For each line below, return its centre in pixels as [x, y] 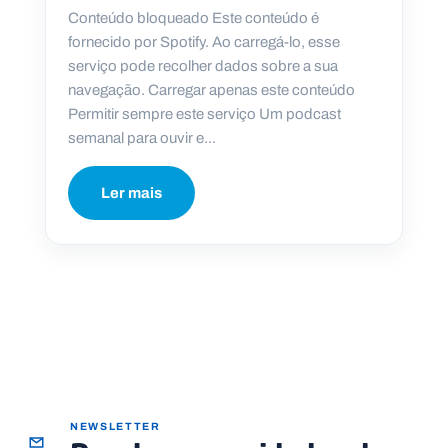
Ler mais [131, 193]
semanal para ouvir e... [142, 138]
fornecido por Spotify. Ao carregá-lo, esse [204, 42]
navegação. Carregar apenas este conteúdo [211, 90]
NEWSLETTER [115, 427]
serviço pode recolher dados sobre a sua [203, 66]
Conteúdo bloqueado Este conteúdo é [193, 18]
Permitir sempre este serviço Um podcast [204, 114]
